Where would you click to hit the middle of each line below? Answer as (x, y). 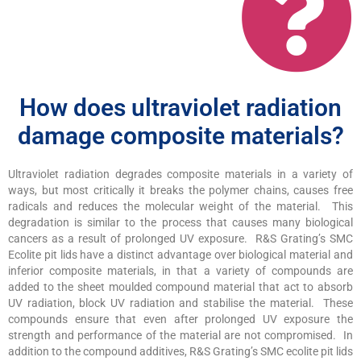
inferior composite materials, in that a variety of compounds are (180, 270)
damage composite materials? (180, 135)
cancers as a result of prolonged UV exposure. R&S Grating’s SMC (180, 238)
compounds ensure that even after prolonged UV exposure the (180, 319)
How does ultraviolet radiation (180, 107)
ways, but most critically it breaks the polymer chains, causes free (180, 190)
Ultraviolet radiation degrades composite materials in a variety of (180, 174)
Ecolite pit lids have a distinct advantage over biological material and (180, 254)
